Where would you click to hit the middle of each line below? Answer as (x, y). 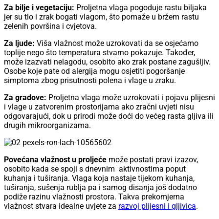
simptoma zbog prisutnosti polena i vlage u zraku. (90, 81)
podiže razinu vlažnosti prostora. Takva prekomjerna (94, 197)
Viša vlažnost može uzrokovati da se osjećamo (117, 44)
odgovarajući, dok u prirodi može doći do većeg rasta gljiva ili (109, 116)
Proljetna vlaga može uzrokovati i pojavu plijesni (132, 98)
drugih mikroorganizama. (47, 126)
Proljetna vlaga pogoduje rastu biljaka (141, 8)
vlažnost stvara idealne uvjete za (61, 206)
